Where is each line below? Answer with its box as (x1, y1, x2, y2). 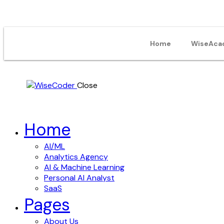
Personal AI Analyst (44, 172, 114, 183)
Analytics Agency (44, 151, 108, 162)
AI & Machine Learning (44, 162, 124, 172)
